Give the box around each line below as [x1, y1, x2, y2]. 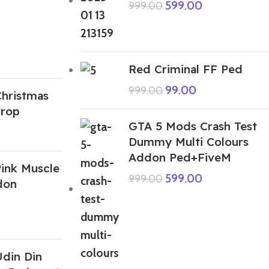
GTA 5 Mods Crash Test [128, 118, 258, 133]
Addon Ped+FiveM [128, 150, 232, 165]
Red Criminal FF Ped [128, 61, 243, 76]
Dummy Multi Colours [128, 134, 249, 149]
